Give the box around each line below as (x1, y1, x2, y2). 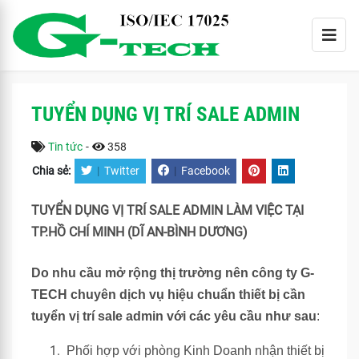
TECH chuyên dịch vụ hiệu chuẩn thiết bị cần (31, 288, 305, 301)
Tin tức (48, 140, 83, 153)
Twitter (104, 164, 139, 178)
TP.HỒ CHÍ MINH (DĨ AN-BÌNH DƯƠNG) (31, 224, 248, 240)
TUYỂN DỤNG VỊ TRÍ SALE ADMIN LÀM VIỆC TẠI (31, 203, 304, 218)
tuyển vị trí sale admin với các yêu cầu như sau (31, 309, 317, 323)
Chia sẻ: (32, 164, 73, 178)
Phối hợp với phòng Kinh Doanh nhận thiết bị (63, 344, 325, 357)
